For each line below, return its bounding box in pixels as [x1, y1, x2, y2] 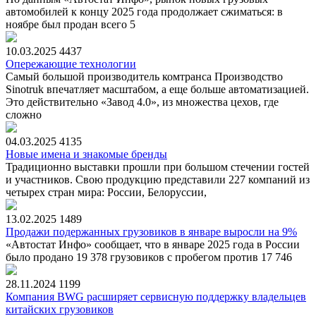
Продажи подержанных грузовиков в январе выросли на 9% [6, 225, 297, 238]
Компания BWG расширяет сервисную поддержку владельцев [6, 290, 306, 303]
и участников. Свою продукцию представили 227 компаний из [6, 173, 310, 186]
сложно [6, 108, 42, 121]
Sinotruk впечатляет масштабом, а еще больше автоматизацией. [6, 83, 309, 95]
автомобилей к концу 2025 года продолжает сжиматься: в [6, 5, 283, 18]
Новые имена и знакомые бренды [6, 147, 167, 160]
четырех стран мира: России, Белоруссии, [6, 186, 207, 198]
